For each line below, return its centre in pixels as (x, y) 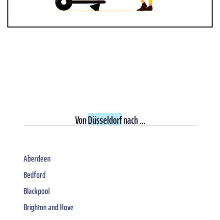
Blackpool (37, 191)
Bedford (35, 175)
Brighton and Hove (49, 207)
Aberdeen (37, 159)
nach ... (133, 120)
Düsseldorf (105, 120)
